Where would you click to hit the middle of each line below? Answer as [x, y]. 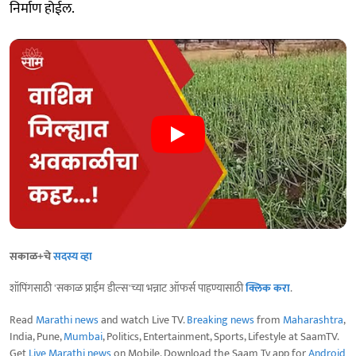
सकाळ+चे [31, 256]
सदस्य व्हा [73, 256]
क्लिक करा [268, 288]
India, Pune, [37, 336]
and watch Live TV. [143, 319]
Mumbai [83, 336]
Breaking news [221, 319]
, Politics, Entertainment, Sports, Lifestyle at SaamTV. [221, 336]
